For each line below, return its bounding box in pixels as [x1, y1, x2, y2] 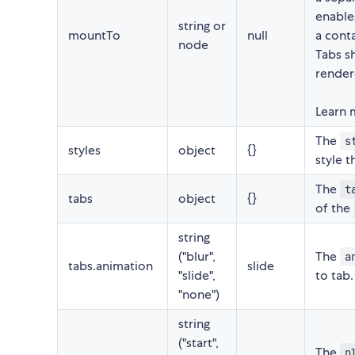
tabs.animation [68, 258, 153, 275]
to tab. [315, 267, 353, 284]
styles [68, 142, 101, 159]
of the [315, 200, 353, 217]
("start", [178, 334, 219, 352]
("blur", [178, 248, 216, 265]
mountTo [68, 27, 120, 44]
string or [178, 17, 226, 35]
